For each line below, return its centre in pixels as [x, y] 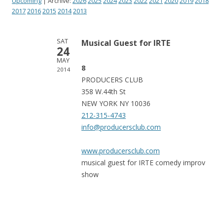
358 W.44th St [104, 92]
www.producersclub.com [121, 151]
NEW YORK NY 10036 [116, 104]
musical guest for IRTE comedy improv [143, 163]
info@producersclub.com [121, 127]
